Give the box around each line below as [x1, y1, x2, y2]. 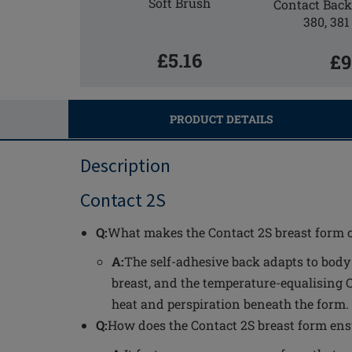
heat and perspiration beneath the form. [112, 295, 349, 312]
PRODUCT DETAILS [169, 112, 273, 126]
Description [80, 153, 170, 178]
